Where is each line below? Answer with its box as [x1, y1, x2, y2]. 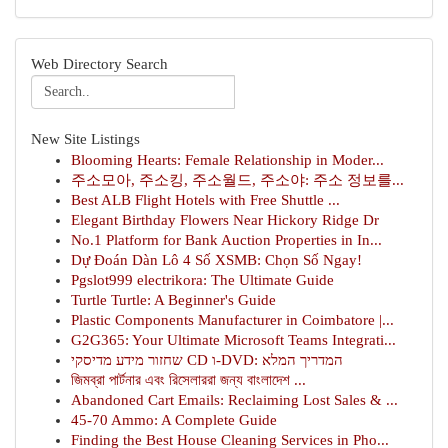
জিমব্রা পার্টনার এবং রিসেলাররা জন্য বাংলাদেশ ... [71, 372, 306, 388]
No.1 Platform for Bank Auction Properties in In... [71, 232, 382, 248]
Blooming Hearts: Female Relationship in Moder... [71, 152, 384, 168]
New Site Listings [31, 131, 140, 147]
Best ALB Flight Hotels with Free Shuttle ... [71, 192, 340, 208]
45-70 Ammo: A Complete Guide [71, 412, 277, 428]
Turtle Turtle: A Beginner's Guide [71, 292, 276, 308]
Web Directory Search [31, 56, 168, 72]
